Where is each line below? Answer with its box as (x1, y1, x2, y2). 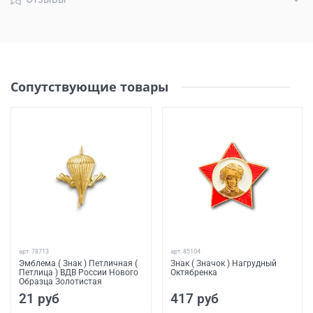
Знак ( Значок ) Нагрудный (170, 258, 277, 268)
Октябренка (170, 267, 217, 277)
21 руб (19, 290, 59, 307)
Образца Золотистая (19, 276, 102, 286)
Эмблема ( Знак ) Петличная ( (19, 258, 138, 268)
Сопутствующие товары (10, 78, 168, 96)
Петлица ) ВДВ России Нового (19, 267, 138, 277)
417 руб (170, 290, 219, 307)
